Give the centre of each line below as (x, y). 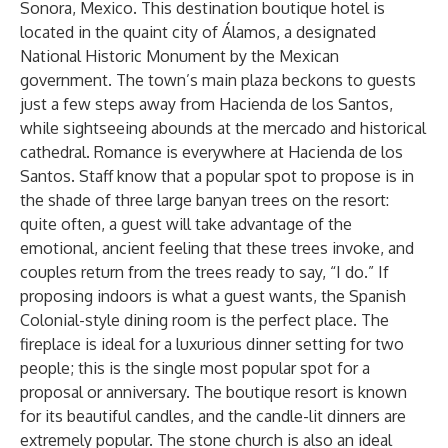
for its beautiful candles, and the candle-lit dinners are (213, 416)
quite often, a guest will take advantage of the (186, 224)
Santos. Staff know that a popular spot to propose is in (217, 176)
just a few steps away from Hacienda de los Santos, (206, 104)
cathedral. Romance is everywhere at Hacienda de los (211, 152)
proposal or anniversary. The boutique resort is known (213, 392)
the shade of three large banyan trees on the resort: (204, 200)
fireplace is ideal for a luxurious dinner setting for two (212, 344)
